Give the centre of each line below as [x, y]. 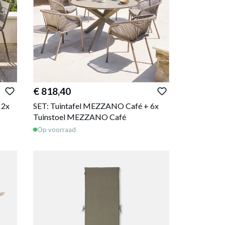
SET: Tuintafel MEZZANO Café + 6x [96, 106]
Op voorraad [57, 129]
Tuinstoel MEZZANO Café [80, 117]
